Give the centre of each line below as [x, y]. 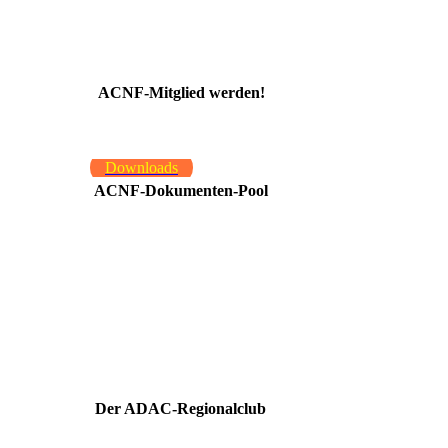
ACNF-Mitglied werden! [181, 92]
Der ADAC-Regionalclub [180, 408]
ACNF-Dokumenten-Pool [181, 190]
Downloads [141, 167]
